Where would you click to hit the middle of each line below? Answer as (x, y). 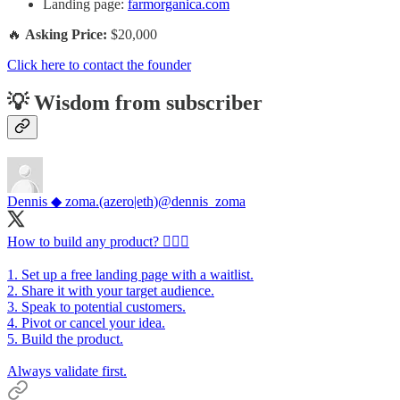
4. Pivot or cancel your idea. (86, 323)
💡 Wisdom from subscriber (135, 103)
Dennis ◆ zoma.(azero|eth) (83, 202)
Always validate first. (67, 371)
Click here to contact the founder (99, 65)
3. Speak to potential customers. (96, 307)
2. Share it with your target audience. (111, 291)
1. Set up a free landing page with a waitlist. (130, 275)
